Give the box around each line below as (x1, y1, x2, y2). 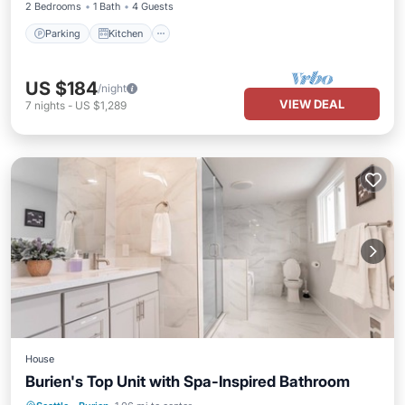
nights (34, 99, 65, 112)
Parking (45, 26, 80, 40)
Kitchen (108, 26, 143, 40)
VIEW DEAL (279, 97, 344, 111)
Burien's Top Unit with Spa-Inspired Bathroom (25, 372, 350, 391)
